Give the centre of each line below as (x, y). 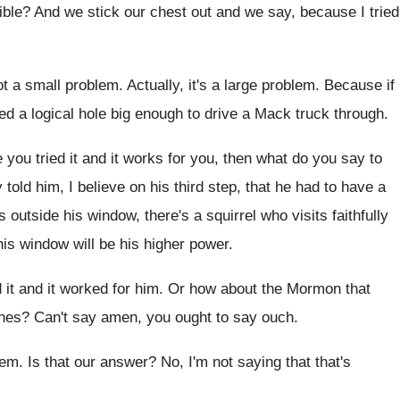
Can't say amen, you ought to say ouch (164, 317)
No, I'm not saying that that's (256, 362)
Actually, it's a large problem (221, 85)
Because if (359, 85)
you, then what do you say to (286, 158)
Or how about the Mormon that (269, 289)
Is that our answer (88, 362)
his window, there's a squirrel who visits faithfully (226, 216)
